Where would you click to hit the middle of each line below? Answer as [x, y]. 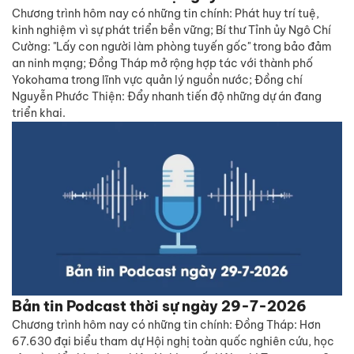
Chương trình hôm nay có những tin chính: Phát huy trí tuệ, [166, 13]
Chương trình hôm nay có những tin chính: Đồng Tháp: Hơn [166, 325]
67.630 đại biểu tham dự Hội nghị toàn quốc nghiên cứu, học [173, 341]
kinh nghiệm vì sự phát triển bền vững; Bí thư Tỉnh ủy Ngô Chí [171, 30]
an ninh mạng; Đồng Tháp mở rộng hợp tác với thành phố [162, 63]
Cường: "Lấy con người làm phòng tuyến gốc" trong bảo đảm [172, 47]
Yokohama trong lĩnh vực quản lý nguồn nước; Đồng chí [157, 80]
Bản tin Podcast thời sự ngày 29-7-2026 [159, 306]
